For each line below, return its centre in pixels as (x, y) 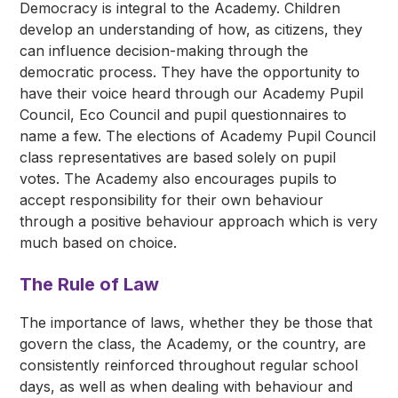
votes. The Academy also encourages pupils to (179, 179)
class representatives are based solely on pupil (178, 158)
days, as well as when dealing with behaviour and (187, 387)
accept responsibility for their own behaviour (172, 200)
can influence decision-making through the (164, 51)
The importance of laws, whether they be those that (196, 323)
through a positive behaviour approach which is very (199, 222)
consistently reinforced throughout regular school (189, 366)
